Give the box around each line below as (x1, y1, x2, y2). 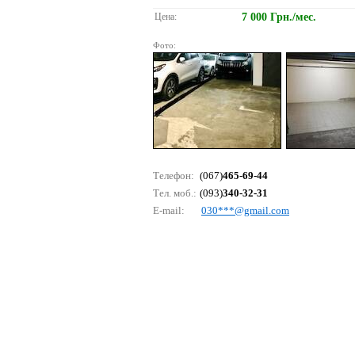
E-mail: (153, 204, 185, 216)
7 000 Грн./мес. (242, 11, 316, 23)
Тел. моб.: (153, 187, 197, 199)
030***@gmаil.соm (201, 204, 289, 216)
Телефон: (153, 170, 194, 181)
